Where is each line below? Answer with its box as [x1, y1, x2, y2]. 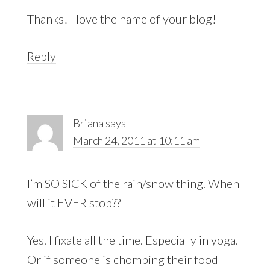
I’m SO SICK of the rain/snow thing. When [27, 175, 239, 190]
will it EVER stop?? [27, 195, 121, 210]
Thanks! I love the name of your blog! [27, 11, 216, 26]
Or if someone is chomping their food [27, 251, 218, 266]
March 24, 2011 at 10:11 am [72, 133, 200, 147]
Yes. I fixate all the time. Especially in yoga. [27, 232, 238, 247]
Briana [72, 116, 104, 130]
